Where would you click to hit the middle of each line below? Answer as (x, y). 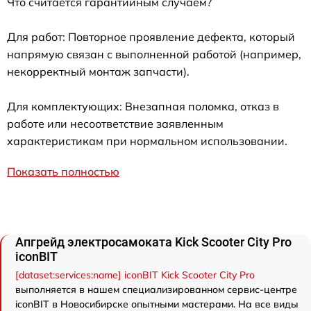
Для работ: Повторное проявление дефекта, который (151, 36)
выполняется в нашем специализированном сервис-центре (156, 289)
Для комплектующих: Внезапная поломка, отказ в (143, 106)
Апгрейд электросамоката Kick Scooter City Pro (153, 242)
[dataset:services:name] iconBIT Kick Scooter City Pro (135, 275)
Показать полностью (63, 171)
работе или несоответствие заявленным (115, 123)
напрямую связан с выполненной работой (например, (154, 54)
